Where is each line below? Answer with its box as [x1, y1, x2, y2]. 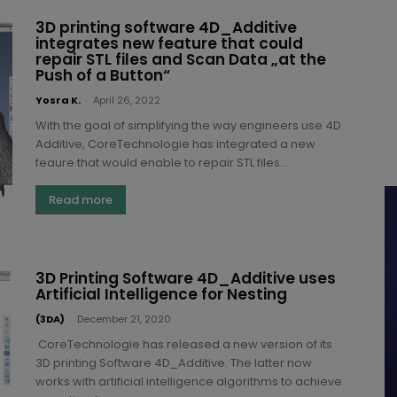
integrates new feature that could [35, 32, 303, 54]
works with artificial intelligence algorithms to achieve [35, 372, 342, 390]
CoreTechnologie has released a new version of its [35, 335, 332, 353]
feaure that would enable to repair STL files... [35, 153, 288, 171]
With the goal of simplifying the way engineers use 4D [35, 116, 341, 134]
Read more [49, 191, 113, 208]
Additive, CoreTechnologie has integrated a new [35, 135, 315, 152]
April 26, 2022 [93, 92, 160, 107]
